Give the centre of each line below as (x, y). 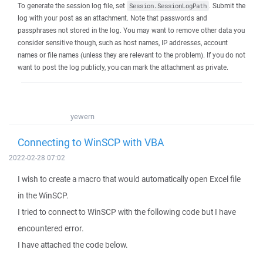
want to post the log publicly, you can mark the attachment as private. (123, 67)
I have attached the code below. (73, 245)
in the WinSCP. (43, 195)
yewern (82, 117)
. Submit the (227, 6)
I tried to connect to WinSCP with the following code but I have (127, 212)
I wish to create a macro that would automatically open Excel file (129, 179)
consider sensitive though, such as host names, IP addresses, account (123, 43)
